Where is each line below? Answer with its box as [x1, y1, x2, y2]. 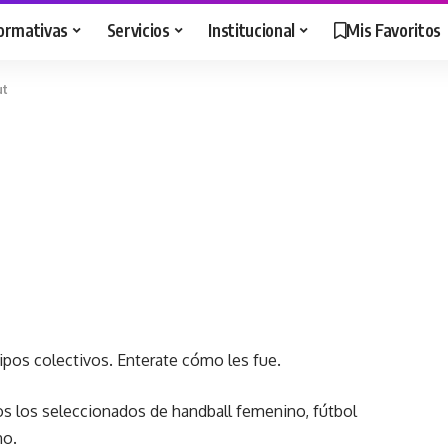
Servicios [106, 18, 170, 41]
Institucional [208, 18, 295, 41]
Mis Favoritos [346, 18, 441, 41]
